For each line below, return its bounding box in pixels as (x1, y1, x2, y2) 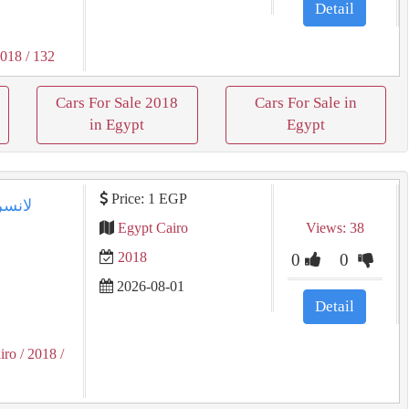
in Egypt (89, 116, 145, 133)
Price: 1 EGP (107, 191, 187, 206)
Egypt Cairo (117, 220, 188, 236)
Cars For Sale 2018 (56, 94, 179, 111)
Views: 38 (305, 220, 364, 236)
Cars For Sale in (254, 94, 357, 111)
